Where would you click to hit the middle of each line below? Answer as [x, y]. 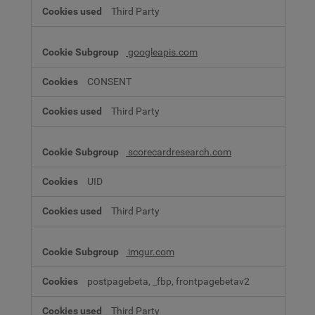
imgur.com [150, 252]
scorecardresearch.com [179, 152]
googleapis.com [162, 52]
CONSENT [109, 82]
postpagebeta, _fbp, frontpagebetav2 [168, 281]
